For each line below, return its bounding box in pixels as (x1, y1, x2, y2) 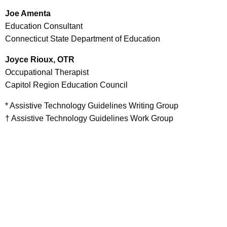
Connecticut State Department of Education (5, 34, 162, 43)
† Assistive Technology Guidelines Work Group (5, 113, 173, 123)
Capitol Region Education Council (5, 80, 130, 89)
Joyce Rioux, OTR (5, 55, 77, 64)
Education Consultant (5, 21, 83, 30)
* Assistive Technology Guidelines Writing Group (5, 101, 178, 110)
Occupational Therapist (5, 67, 89, 77)
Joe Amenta (5, 9, 53, 18)
